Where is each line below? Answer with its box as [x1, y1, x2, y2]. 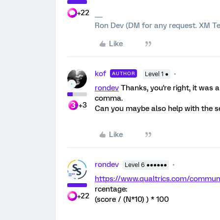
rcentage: [95, 185, 127, 193]
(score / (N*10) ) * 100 [95, 195, 169, 204]
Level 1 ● [145, 71, 168, 78]
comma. [95, 94, 123, 103]
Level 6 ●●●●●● [125, 162, 167, 168]
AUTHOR [112, 71, 135, 76]
